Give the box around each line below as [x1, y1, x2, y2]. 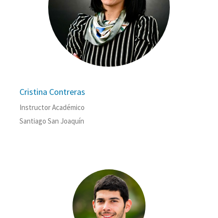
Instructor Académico [19, 103, 85, 112]
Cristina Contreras [19, 86, 85, 98]
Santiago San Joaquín [19, 116, 84, 126]
